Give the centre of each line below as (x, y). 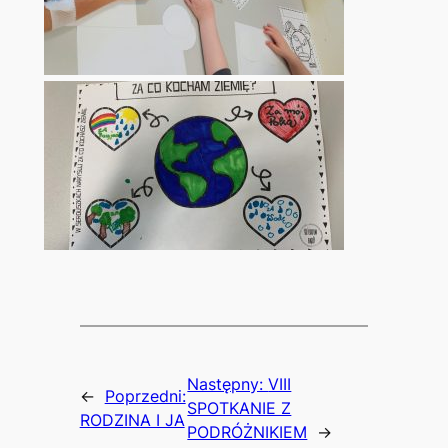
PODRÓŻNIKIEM (247, 431)
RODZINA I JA (132, 419)
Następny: (228, 383)
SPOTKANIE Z (239, 407)
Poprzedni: (145, 395)
